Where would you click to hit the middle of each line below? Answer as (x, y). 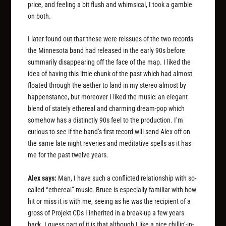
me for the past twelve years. (68, 155)
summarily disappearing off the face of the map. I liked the (109, 62)
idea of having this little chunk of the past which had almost (110, 74)
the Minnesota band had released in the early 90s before (107, 51)
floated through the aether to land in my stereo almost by (107, 86)
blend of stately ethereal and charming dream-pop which (106, 109)
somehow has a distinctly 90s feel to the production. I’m (106, 120)
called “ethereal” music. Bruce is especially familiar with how (112, 189)
